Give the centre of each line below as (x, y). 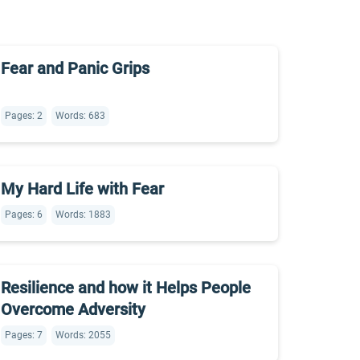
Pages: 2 (24, 116)
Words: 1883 (83, 215)
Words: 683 (80, 116)
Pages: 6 (24, 215)
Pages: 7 (24, 335)
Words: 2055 (83, 335)
